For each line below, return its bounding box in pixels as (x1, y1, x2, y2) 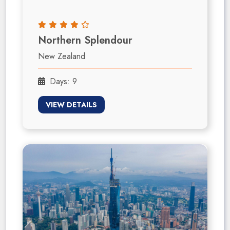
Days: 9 (47, 75, 77, 88)
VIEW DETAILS (46, 100, 97, 110)
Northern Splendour (38, 33, 132, 48)
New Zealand (38, 50, 85, 63)
